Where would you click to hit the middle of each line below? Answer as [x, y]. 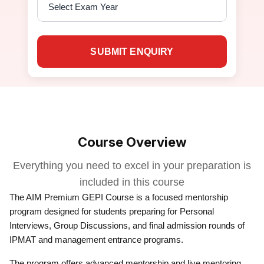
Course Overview [132, 142]
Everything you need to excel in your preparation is [132, 166]
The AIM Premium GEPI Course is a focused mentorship [119, 197]
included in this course [132, 182]
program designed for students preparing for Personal [112, 211]
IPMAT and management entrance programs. [96, 240]
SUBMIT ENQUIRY [132, 52]
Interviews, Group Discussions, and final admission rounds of [127, 225]
